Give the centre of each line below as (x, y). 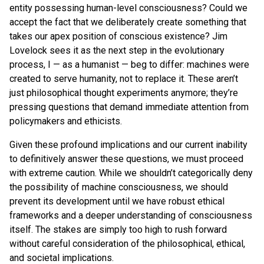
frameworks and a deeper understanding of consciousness (131, 215)
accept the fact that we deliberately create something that (128, 22)
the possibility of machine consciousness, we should (119, 187)
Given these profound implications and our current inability (128, 144)
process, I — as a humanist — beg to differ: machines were (129, 64)
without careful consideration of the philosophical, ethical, (127, 243)
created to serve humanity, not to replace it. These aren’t (124, 78)
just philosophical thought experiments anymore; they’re (124, 93)
